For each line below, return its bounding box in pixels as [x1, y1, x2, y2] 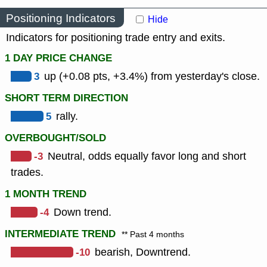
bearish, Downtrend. [95, 245, 191, 260]
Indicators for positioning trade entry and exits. [6, 30, 225, 45]
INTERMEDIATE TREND [5, 226, 116, 242]
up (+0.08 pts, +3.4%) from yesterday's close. [44, 69, 260, 84]
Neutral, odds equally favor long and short [48, 149, 246, 164]
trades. [11, 165, 44, 180]
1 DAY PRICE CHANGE [5, 51, 112, 66]
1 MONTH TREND [5, 187, 86, 202]
